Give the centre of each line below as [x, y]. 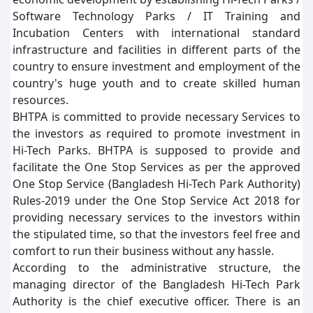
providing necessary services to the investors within [156, 217]
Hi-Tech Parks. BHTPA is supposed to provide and [156, 150]
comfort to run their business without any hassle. [143, 251]
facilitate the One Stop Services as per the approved [156, 167]
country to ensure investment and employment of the [156, 66]
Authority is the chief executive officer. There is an [156, 301]
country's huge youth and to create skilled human [156, 83]
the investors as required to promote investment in [156, 133]
